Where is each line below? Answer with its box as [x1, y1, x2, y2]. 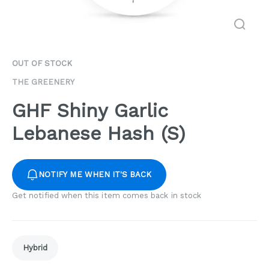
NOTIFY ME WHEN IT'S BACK [38, 170, 152, 180]
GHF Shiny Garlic [12, 99, 168, 122]
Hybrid [23, 243, 47, 253]
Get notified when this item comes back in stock [12, 191, 202, 201]
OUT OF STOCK [12, 59, 72, 68]
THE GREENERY [12, 77, 74, 86]
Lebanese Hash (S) [12, 122, 186, 145]
